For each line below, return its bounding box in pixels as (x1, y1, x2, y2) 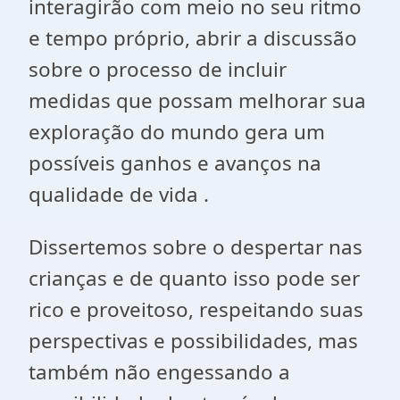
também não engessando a (29, 358, 290, 386)
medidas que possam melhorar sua (29, 87, 366, 114)
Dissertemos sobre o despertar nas (29, 233, 362, 261)
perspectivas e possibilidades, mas (29, 327, 358, 354)
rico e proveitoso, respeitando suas (29, 296, 363, 323)
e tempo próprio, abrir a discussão (29, 24, 357, 52)
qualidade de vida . (29, 180, 209, 208)
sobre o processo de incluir (29, 55, 287, 83)
